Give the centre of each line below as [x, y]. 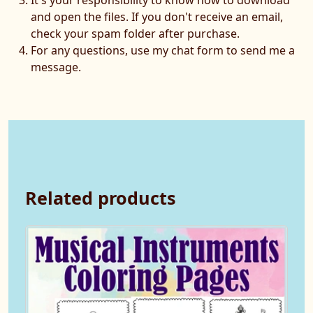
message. [56, 67]
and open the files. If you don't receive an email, [157, 16]
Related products [101, 197]
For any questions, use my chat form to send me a [163, 50]
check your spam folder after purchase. [135, 33]
